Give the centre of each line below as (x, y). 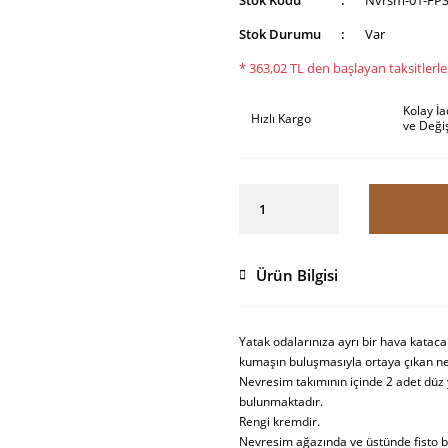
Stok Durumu (280, 34)
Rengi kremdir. (279, 421)
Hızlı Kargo (281, 118)
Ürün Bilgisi (297, 275)
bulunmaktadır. (281, 401)
